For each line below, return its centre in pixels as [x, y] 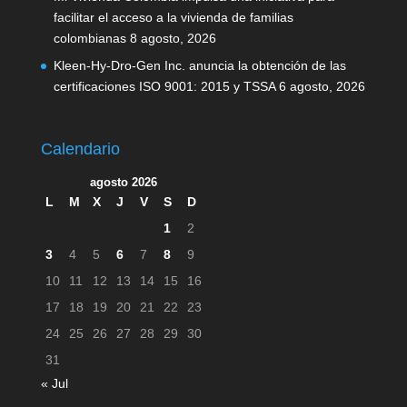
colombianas [89, 38]
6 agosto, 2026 [322, 86]
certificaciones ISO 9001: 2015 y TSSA [164, 86]
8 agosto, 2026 [173, 38]
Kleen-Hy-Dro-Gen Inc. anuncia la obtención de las [199, 65]
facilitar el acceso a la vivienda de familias [173, 17]
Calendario [80, 149]
